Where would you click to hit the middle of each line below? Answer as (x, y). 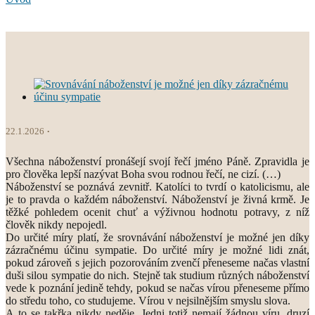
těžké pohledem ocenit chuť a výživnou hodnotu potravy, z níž (157, 212)
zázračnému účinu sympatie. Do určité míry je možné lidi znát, (157, 250)
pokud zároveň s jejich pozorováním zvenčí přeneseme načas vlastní (157, 262)
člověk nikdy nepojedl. (56, 224)
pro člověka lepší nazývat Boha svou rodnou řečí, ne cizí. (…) (143, 174)
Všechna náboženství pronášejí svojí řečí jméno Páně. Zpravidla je (157, 161)
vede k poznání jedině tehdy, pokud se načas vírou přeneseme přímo (157, 288)
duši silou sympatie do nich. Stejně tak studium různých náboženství (157, 275)
